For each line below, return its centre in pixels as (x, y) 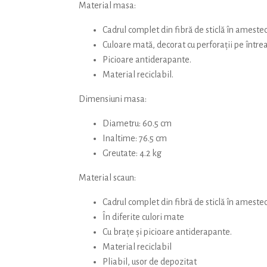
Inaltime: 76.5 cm (135, 139)
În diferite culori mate (143, 217)
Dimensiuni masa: (113, 99)
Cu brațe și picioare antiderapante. (167, 232)
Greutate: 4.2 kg (132, 153)
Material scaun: (107, 178)
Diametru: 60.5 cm (137, 124)
